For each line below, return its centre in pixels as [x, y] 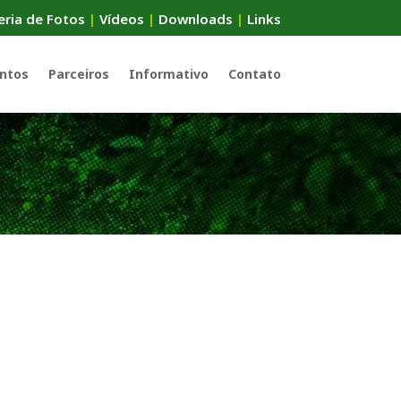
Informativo [168, 74]
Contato [254, 74]
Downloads [195, 19]
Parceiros [78, 74]
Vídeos [121, 19]
